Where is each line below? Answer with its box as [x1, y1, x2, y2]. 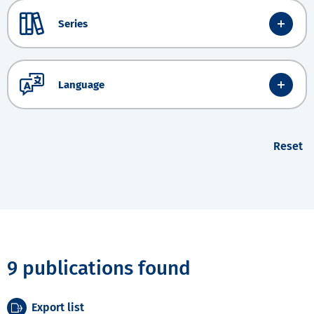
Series [58, 17, 88, 30]
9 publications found [7, 257, 191, 280]
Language [58, 78, 104, 91]
